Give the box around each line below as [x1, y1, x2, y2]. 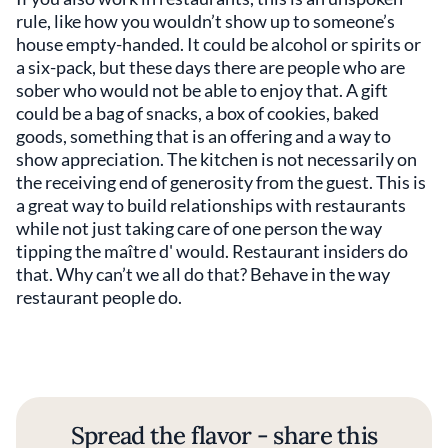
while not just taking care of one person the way [16, 217, 382, 239]
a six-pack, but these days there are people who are [16, 56, 405, 78]
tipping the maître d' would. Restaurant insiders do [16, 240, 408, 262]
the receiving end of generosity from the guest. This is [16, 171, 426, 193]
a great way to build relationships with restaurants [16, 194, 406, 216]
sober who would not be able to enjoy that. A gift [16, 79, 388, 101]
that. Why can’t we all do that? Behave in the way [16, 263, 390, 285]
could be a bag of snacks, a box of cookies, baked [16, 102, 379, 124]
